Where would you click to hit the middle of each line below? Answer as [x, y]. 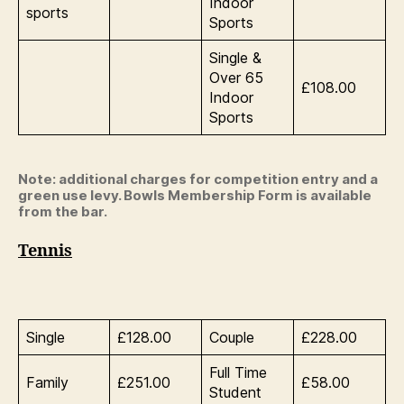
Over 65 [236, 77]
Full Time [238, 372]
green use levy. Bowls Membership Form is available [195, 195]
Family [47, 382]
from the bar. [63, 211]
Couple [232, 337]
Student [235, 392]
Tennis [45, 251]
